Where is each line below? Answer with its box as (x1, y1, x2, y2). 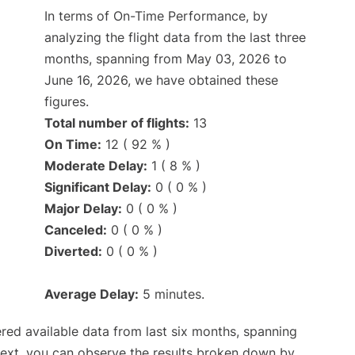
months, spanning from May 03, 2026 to (44, 51, 287, 67)
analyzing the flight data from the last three (44, 29, 306, 46)
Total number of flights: (44, 115, 189, 132)
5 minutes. (139, 286, 204, 303)
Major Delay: (44, 200, 122, 217)
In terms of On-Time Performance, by (44, 8, 268, 25)
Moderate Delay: (44, 158, 147, 174)
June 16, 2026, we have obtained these (44, 72, 278, 89)
